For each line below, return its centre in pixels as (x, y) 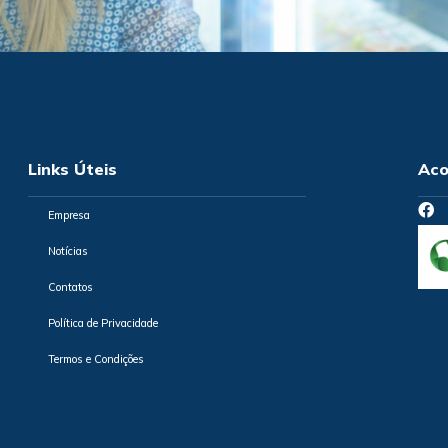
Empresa (68, 214)
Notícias (67, 250)
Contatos (70, 286)
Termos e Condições (95, 358)
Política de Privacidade (102, 322)
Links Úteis (72, 168)
